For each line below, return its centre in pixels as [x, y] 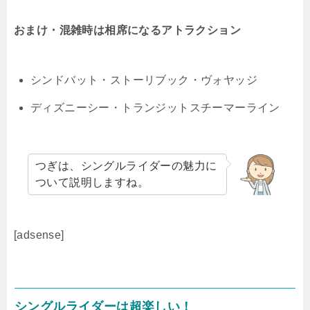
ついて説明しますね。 [92, 182]
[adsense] [39, 235]
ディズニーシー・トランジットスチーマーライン [155, 107]
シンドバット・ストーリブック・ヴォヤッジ [144, 80]
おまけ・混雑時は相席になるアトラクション [127, 30]
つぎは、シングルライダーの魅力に [126, 165]
